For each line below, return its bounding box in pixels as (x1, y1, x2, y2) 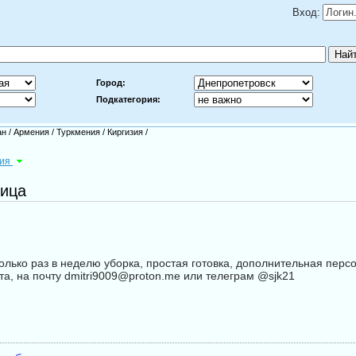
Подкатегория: (96, 95, 161, 104)
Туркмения (54, 127, 103, 137)
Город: (96, 78, 126, 87)
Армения (11, 127, 52, 137)
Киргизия (105, 127, 145, 137)
